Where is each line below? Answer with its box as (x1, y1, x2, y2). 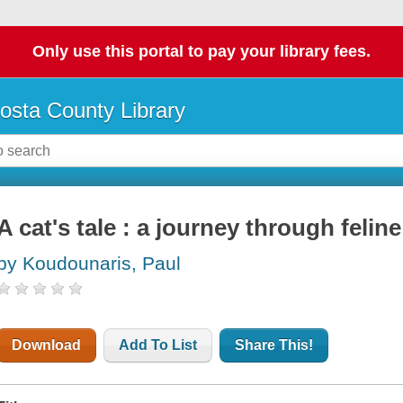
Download (12, 337, 82, 354)
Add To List (119, 337, 198, 354)
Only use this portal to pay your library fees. (32, 42, 371, 61)
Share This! (235, 337, 314, 354)
